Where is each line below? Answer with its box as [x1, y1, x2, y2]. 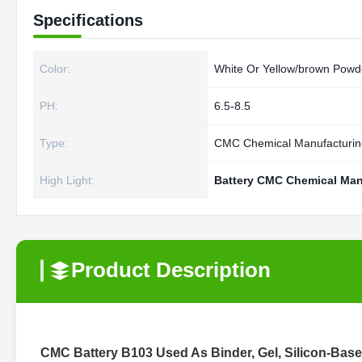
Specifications [33, 11, 143, 29]
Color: [40, 62, 70, 75]
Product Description [71, 258, 271, 282]
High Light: [40, 174, 95, 187]
